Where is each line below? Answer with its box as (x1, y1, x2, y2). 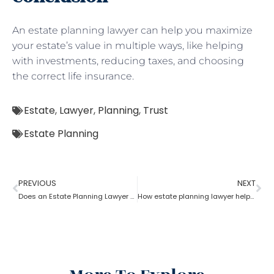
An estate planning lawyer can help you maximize (12, 24, 253, 36)
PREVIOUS (18, 177, 56, 188)
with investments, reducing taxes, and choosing (12, 54, 244, 67)
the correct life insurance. (12, 70, 134, 82)
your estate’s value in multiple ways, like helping (12, 39, 243, 51)
